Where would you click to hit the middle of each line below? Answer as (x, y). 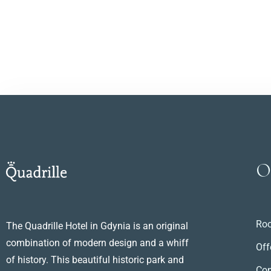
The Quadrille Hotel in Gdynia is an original (97, 226)
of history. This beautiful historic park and (95, 260)
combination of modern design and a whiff (97, 243)
